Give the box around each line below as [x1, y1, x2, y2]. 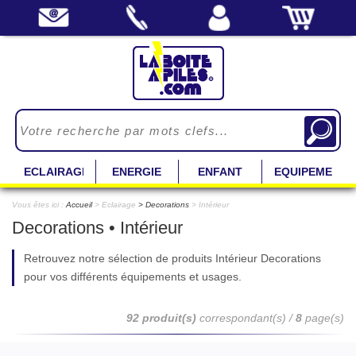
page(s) [305, 311, 344, 324]
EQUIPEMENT [273, 165, 347, 178]
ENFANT [197, 165, 242, 178]
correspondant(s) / [196, 311, 296, 324]
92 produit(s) [126, 311, 196, 324]
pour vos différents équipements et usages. [24, 270, 242, 283]
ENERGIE [112, 165, 162, 178]
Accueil [66, 200, 92, 209]
